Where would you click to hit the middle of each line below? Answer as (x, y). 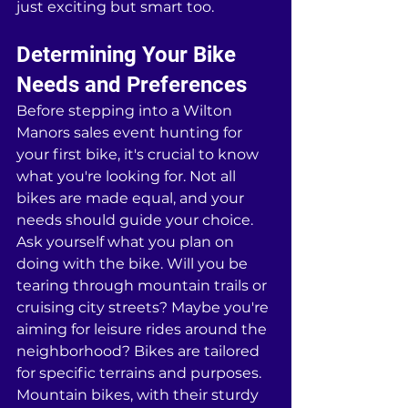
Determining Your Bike (129, 55)
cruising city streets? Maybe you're (144, 308)
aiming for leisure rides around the (143, 330)
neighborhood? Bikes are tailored (140, 352)
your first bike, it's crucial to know (139, 155)
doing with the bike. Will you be (134, 264)
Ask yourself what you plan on (127, 242)
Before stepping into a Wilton (126, 111)
